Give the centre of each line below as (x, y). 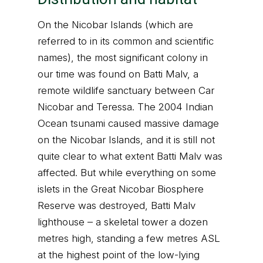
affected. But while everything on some (127, 173)
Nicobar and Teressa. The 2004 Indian (125, 107)
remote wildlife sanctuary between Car (126, 90)
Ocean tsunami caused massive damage (128, 123)
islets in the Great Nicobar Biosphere (121, 189)
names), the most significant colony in (123, 58)
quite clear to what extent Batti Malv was (130, 156)
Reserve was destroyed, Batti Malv (117, 205)
